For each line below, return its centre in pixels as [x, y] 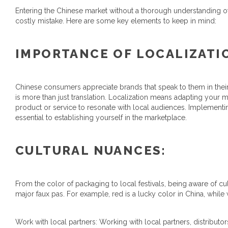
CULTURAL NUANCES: [91, 150]
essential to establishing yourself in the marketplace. [101, 118]
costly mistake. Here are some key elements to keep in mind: [116, 21]
